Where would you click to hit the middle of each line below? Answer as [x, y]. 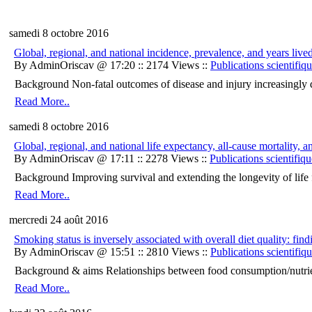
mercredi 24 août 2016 [58, 220]
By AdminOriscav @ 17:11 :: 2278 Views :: [112, 159]
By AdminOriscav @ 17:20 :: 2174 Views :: [112, 65]
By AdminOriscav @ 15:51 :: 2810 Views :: [112, 252]
